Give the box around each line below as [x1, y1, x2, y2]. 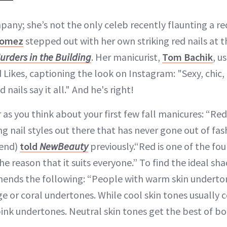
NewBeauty [40, 140, 88, 153]
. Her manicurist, [91, 51, 162, 64]
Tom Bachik [162, 51, 213, 64]
